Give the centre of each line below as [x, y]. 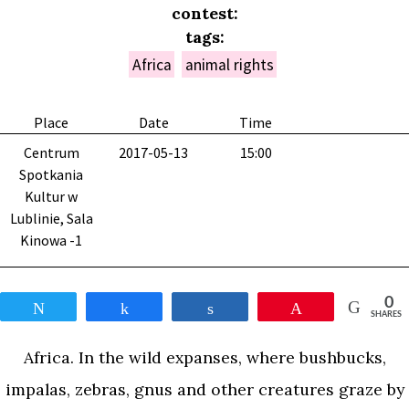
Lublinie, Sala [51, 219]
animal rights [229, 64]
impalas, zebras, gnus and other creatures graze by [204, 389]
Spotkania [51, 175]
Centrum [51, 153]
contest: [204, 14]
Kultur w [51, 197]
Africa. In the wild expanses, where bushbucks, [204, 357]
